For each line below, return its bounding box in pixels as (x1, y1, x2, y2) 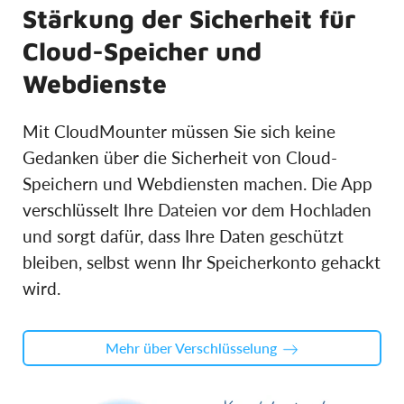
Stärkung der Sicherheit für (23, 3, 355, 33)
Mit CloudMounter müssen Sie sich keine (23, 120, 335, 142)
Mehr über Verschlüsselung (106, 338, 277, 356)
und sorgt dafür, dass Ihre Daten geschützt (23, 225, 344, 246)
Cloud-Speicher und (23, 35, 262, 66)
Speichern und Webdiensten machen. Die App (23, 172, 372, 194)
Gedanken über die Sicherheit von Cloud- (23, 146, 337, 168)
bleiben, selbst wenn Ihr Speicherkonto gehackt (23, 251, 381, 272)
